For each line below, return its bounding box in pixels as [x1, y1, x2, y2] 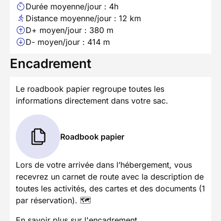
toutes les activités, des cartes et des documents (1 [16, 184, 205, 194]
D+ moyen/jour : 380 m [26, 25, 113, 36]
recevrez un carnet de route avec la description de [16, 172, 204, 182]
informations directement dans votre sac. [16, 96, 168, 106]
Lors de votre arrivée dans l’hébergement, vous [16, 160, 192, 170]
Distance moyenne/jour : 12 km [26, 13, 141, 24]
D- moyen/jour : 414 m [26, 37, 110, 47]
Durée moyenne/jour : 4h [26, 1, 118, 12]
